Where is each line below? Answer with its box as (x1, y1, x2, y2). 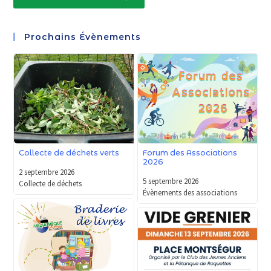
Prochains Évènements (24, 31, 142, 42)
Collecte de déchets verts (19, 148, 120, 157)
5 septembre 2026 (142, 175, 198, 186)
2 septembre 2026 (19, 166, 75, 177)
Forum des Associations (142, 148, 237, 157)
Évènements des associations (142, 187, 237, 197)
